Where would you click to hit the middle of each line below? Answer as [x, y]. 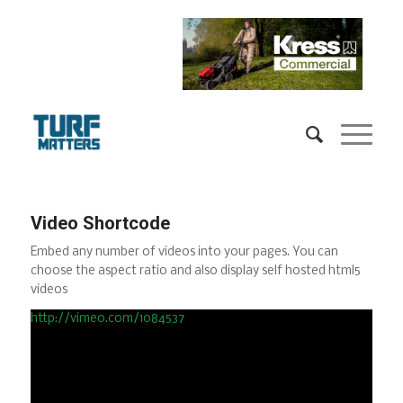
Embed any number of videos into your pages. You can [184, 253]
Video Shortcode [100, 223]
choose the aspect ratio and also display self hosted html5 [195, 272]
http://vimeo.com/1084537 [107, 319]
